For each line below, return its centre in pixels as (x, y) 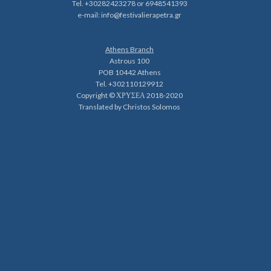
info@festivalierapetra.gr (141, 15)
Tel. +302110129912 (129, 83)
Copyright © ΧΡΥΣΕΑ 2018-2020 (129, 95)
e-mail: (89, 15)
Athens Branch (129, 49)
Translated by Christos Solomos (129, 106)
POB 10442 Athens (129, 72)
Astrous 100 (129, 60)
